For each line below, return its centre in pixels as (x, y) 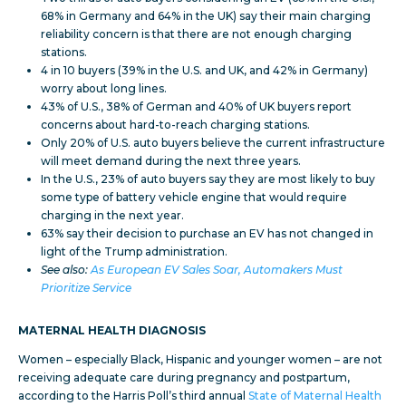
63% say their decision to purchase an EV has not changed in (207, 234)
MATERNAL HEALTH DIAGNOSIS (112, 331)
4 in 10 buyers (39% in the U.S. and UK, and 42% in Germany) (204, 71)
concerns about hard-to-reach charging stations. (175, 125)
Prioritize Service (86, 288)
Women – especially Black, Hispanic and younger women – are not (200, 360)
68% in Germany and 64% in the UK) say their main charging (206, 16)
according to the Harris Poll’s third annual (133, 396)
